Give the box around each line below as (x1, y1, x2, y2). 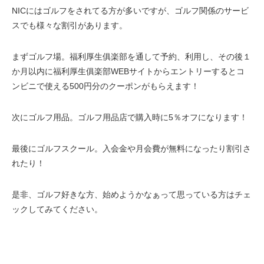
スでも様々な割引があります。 (12, 20, 127, 30)
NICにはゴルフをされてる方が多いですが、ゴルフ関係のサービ (12, 5, 249, 15)
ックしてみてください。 (12, 204, 103, 214)
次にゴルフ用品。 (12, 112, 78, 122)
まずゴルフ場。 (12, 51, 70, 61)
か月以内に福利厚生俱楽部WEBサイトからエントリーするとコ (12, 66, 245, 76)
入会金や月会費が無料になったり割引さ (103, 143, 251, 153)
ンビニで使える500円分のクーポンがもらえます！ (12, 81, 199, 91)
